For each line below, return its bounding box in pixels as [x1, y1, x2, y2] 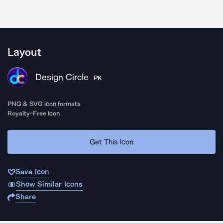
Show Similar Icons [15, 180, 83, 189]
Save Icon [15, 167, 49, 176]
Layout [7, 46, 41, 59]
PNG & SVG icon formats [7, 100, 81, 108]
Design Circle [35, 72, 89, 83]
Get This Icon [90, 137, 133, 146]
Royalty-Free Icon [7, 110, 60, 117]
